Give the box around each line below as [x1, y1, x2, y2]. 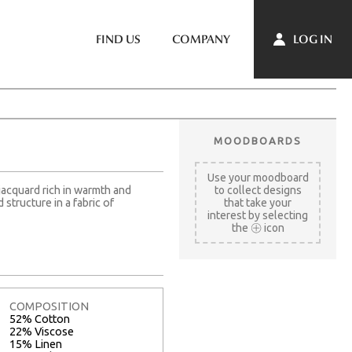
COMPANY [172, 32, 230, 46]
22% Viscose [9, 325, 74, 339]
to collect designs [214, 184, 302, 196]
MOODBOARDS [214, 135, 302, 146]
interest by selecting [207, 209, 308, 222]
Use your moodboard [207, 171, 309, 184]
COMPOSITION [9, 300, 89, 313]
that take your [224, 196, 291, 209]
